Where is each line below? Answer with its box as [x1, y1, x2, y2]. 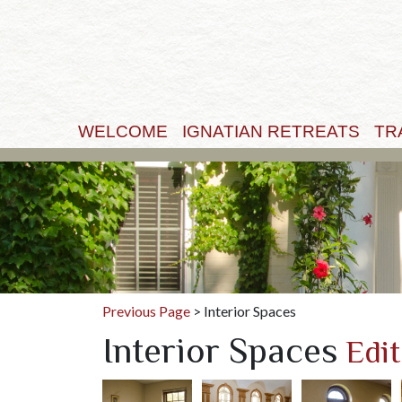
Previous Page [102, 302, 190, 320]
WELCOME [77, 122, 168, 141]
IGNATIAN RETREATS [181, 122, 360, 141]
